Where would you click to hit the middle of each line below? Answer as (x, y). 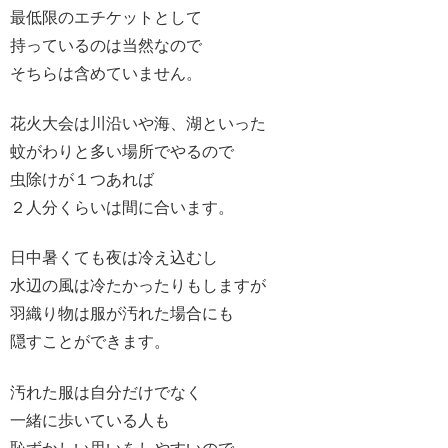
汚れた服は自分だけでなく (106, 392)
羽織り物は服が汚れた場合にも (122, 314)
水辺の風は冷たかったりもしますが (138, 286)
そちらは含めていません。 (106, 73)
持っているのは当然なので (106, 45)
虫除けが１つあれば (82, 179)
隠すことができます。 (90, 342)
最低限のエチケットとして (106, 17)
